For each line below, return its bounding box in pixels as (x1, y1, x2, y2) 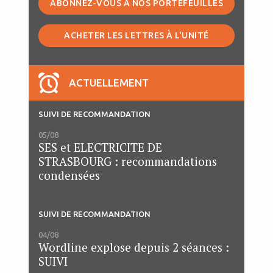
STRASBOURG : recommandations (38, 154, 217, 169)
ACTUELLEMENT (69, 77, 149, 89)
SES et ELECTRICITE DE (38, 140, 162, 155)
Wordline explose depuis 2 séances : (38, 239, 229, 255)
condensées (38, 168, 100, 183)
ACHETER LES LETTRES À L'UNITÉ (64, 30, 209, 41)
